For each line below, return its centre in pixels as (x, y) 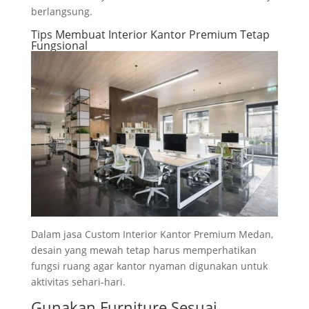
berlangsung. (61, 11)
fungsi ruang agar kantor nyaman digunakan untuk (149, 266)
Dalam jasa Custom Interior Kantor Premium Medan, (152, 234)
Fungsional (59, 45)
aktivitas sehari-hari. (78, 282)
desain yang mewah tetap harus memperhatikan (143, 250)
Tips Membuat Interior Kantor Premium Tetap (150, 34)
